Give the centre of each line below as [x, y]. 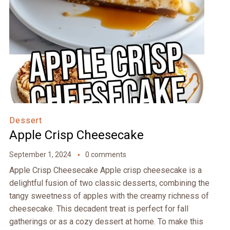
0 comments [106, 155]
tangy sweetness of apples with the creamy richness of [109, 196]
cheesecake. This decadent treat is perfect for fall [99, 209]
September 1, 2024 [40, 155]
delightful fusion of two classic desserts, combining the [109, 183]
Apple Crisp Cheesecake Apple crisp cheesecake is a [105, 170]
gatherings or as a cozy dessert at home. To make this [106, 222]
